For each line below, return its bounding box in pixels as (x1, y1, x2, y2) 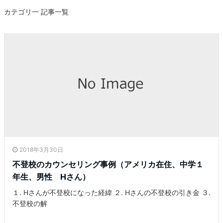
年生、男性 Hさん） (12, 171, 90, 182)
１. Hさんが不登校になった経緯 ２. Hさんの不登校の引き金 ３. (12, 188, 211, 197)
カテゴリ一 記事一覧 (4, 7, 69, 16)
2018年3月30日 (19, 145, 63, 153)
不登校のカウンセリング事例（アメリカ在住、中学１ (12, 159, 204, 169)
